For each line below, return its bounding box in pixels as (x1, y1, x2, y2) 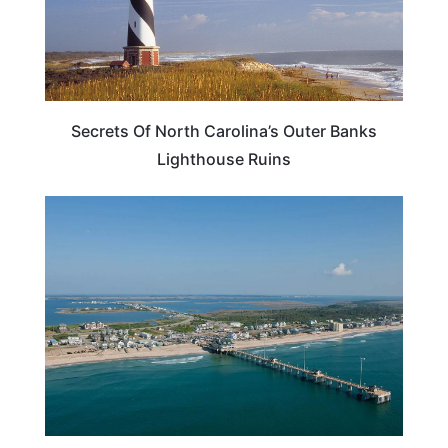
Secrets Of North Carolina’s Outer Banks (71, 121, 377, 142)
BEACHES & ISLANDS (255, 206, 388, 223)
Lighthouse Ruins (157, 149, 291, 170)
